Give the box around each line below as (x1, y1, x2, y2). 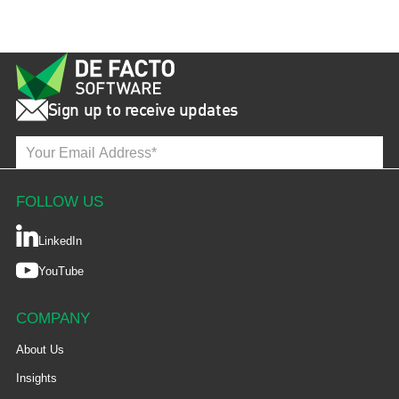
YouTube (37, 265, 84, 278)
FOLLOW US (15, 193, 103, 210)
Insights (15, 371, 57, 385)
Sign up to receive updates (47, 102, 238, 119)
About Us (15, 343, 64, 356)
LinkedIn (37, 234, 82, 248)
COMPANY (15, 310, 90, 327)
